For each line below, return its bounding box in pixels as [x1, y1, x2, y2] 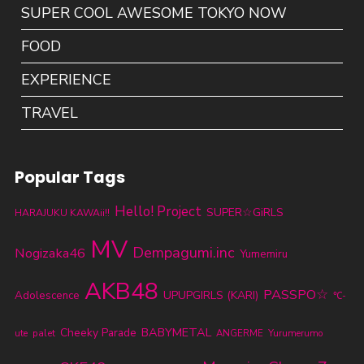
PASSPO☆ [262, 285, 328, 305]
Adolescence [14, 288, 80, 304]
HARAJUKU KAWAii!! [14, 206, 110, 220]
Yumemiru [239, 247, 288, 262]
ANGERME [215, 327, 263, 340]
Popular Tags [14, 166, 125, 189]
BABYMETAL [141, 324, 211, 341]
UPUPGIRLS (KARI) [162, 288, 258, 304]
